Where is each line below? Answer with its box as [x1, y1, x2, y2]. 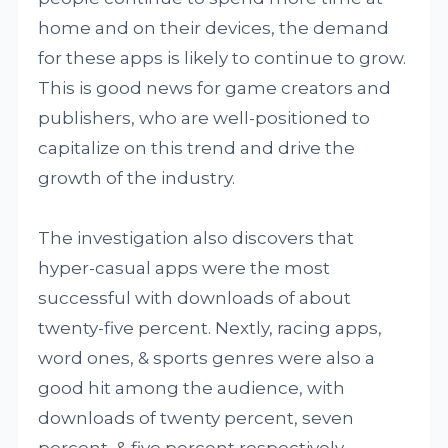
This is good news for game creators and [38, 78, 392, 98]
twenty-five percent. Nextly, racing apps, [38, 318, 383, 338]
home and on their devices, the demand [38, 18, 390, 38]
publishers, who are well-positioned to [38, 108, 371, 128]
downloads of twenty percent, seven [38, 408, 355, 428]
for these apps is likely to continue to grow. [38, 48, 407, 68]
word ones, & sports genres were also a [38, 348, 376, 368]
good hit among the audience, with [38, 378, 346, 398]
